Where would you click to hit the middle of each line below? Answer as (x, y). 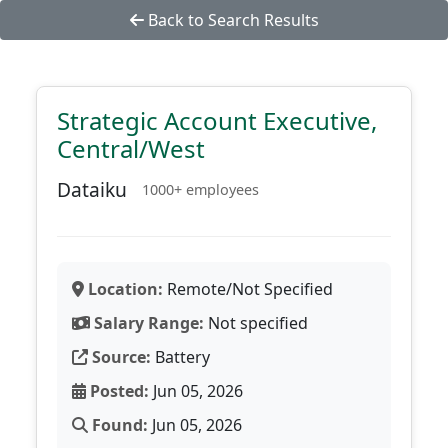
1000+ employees (200, 189)
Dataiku (92, 189)
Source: (119, 357)
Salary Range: (147, 323)
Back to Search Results (231, 20)
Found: (118, 425)
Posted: (117, 391)
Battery (180, 357)
